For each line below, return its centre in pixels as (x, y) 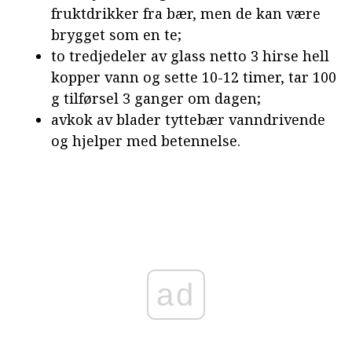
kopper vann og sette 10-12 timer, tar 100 (194, 77)
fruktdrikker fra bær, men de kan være (186, 13)
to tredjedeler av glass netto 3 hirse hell (190, 55)
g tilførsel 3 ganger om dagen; (156, 98)
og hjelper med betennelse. (146, 140)
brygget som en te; (116, 34)
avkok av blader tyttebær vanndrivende (188, 119)
